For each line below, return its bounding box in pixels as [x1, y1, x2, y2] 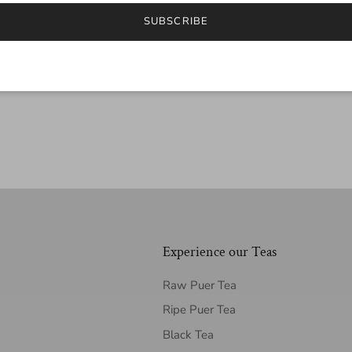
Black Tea [162, 326, 214, 343]
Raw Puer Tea [162, 277, 236, 293]
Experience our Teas [162, 242, 277, 261]
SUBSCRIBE [144, 14, 208, 29]
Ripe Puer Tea [162, 302, 236, 318]
